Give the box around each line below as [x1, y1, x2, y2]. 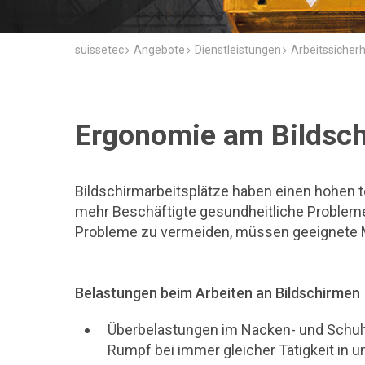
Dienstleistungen [195, 43, 281, 57]
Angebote [134, 43, 185, 57]
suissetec [75, 43, 124, 57]
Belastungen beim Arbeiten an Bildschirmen [75, 284, 360, 302]
